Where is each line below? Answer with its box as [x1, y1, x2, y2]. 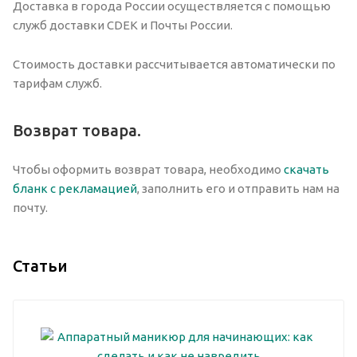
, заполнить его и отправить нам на [137, 181, 339, 195]
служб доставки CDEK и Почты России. [13, 18, 233, 32]
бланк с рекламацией [13, 181, 137, 195]
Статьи [13, 256, 68, 275]
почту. [13, 200, 48, 214]
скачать [284, 162, 329, 176]
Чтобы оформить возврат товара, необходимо [13, 162, 284, 176]
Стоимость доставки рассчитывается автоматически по [13, 57, 335, 71]
